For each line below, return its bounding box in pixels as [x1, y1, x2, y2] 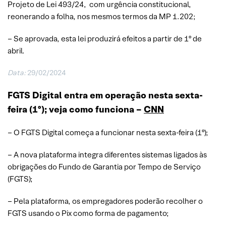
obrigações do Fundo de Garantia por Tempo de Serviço [8, 161, 201, 172]
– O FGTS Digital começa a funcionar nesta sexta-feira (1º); [8, 127, 208, 137]
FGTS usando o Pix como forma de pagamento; [8, 208, 169, 218]
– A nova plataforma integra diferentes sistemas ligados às [8, 149, 207, 159]
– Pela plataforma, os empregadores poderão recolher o [8, 196, 203, 206]
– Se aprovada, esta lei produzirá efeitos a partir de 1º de [8, 33, 202, 43]
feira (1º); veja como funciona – [8, 103, 144, 115]
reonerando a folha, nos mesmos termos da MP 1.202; [8, 11, 196, 21]
